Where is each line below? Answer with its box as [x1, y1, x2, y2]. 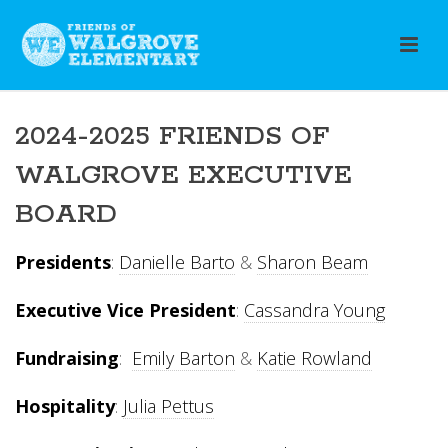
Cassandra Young [244, 298, 385, 322]
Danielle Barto [119, 250, 235, 274]
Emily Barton [132, 346, 235, 370]
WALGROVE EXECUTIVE [15, 158, 352, 193]
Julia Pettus [123, 394, 214, 418]
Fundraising [15, 346, 119, 370]
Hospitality [15, 394, 115, 418]
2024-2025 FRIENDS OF [15, 119, 330, 154]
